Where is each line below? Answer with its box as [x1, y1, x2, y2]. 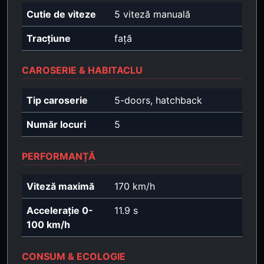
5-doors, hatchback [114, 94, 202, 106]
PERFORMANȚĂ [22, 150, 95, 162]
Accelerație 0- [27, 204, 93, 216]
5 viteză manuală [114, 8, 190, 20]
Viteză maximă [27, 180, 94, 192]
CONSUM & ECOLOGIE [22, 250, 126, 262]
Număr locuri [27, 118, 86, 130]
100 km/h [27, 218, 70, 230]
